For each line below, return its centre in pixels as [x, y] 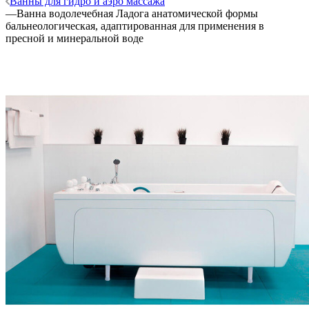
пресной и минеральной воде [74, 38]
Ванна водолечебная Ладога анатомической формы [137, 13]
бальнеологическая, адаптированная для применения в [135, 26]
